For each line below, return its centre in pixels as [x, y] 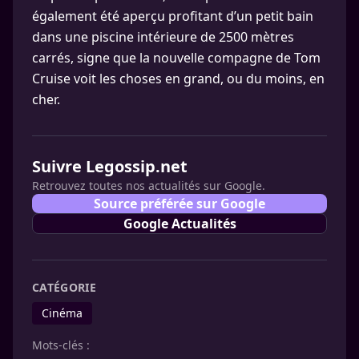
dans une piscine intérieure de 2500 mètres [163, 37]
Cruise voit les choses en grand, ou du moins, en [178, 79]
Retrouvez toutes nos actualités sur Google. [149, 186]
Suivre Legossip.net [110, 166]
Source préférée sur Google [179, 204]
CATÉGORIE [65, 287]
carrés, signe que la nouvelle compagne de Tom [176, 58]
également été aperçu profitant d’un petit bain [173, 16]
